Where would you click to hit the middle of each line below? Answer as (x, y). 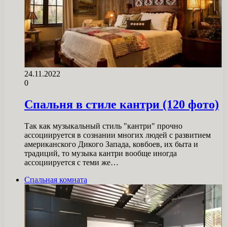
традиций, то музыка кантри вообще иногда (101, 153)
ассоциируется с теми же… (71, 162)
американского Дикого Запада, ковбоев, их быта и (111, 144)
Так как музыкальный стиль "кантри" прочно (103, 126)
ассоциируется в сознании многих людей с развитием (118, 135)
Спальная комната (56, 179)
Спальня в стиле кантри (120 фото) (122, 105)
